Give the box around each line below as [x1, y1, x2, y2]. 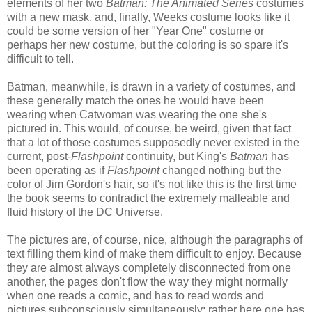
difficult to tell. [7, 52, 74, 65]
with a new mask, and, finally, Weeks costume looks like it [7, 10, 290, 23]
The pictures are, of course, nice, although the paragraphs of [7, 233, 302, 246]
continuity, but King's [123, 150, 230, 162]
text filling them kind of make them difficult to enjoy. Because [7, 247, 302, 260]
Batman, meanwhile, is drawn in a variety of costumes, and [7, 80, 295, 93]
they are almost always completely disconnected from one [7, 261, 291, 274]
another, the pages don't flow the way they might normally [7, 275, 288, 288]
